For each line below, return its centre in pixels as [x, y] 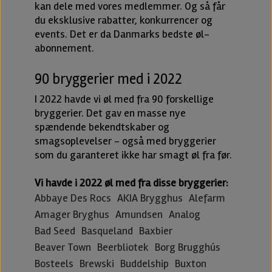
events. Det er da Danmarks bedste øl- [122, 34]
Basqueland [107, 231]
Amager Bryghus [72, 215]
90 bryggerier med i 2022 [108, 80]
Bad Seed [55, 231]
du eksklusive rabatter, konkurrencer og [123, 20]
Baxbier [155, 231]
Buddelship [144, 264]
